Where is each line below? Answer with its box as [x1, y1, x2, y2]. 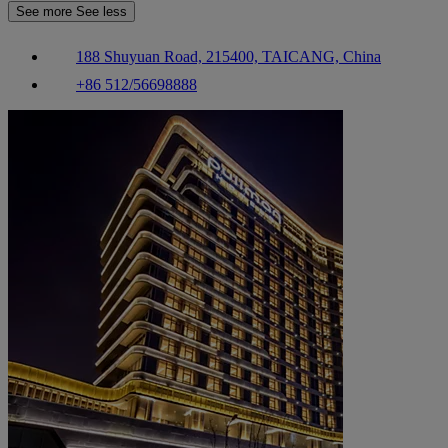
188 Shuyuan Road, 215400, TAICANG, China [76, 48, 381, 66]
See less [76, 4, 127, 20]
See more [16, 4, 76, 20]
